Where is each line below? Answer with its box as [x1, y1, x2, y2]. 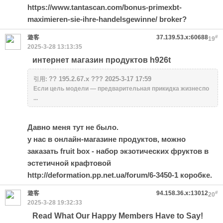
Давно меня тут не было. [27, 123, 118, 131]
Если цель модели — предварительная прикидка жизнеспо [33, 85, 209, 92]
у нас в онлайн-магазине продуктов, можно [27, 135, 186, 143]
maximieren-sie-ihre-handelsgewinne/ [27, 15, 157, 23]
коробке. [178, 171, 212, 179]
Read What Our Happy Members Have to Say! [32, 212, 203, 220]
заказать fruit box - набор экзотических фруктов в [27, 147, 209, 155]
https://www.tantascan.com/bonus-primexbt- [27, 3, 182, 11]
